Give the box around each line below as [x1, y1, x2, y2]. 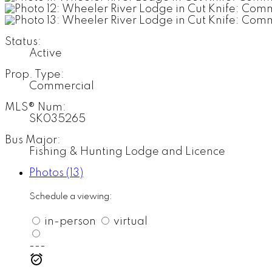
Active [29, 47, 62, 59]
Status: [5, 36, 41, 47]
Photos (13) [29, 167, 83, 178]
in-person [42, 216, 96, 228]
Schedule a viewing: [29, 192, 112, 201]
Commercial [29, 80, 94, 92]
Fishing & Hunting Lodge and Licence [29, 146, 225, 157]
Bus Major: [5, 134, 61, 146]
